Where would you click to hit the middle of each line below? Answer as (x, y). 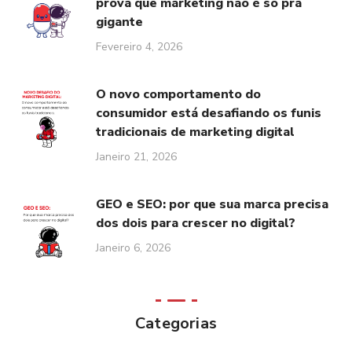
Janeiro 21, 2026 (137, 157)
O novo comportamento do (179, 95)
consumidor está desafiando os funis (209, 114)
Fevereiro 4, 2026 (139, 47)
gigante (120, 22)
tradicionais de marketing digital (196, 132)
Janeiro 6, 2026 (134, 248)
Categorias (176, 324)
